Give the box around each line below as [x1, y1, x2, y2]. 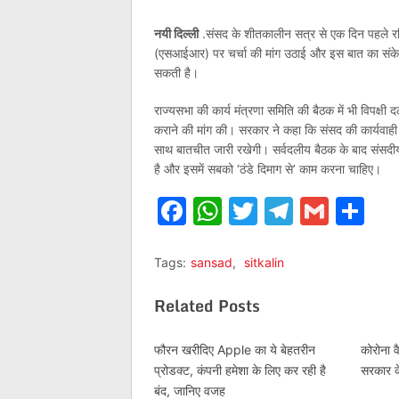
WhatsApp [222, 193, 362, 228]
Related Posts [154, 292, 260, 319]
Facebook [186, 193, 319, 228]
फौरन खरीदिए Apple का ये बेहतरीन [154, 342, 315, 357]
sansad [191, 255, 232, 270]
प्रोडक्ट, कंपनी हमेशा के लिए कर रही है [154, 362, 326, 378]
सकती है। [154, 65, 199, 80]
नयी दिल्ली [154, 26, 199, 41]
